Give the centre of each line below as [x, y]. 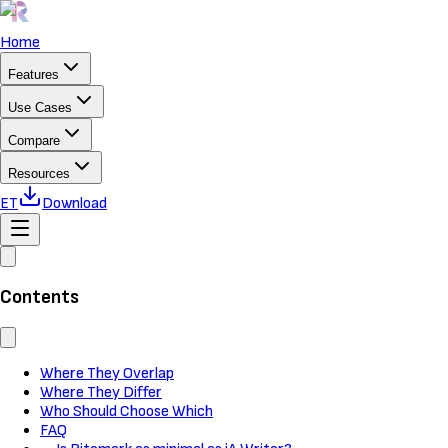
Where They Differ [101, 393]
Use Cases [40, 107]
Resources [39, 173]
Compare [34, 140]
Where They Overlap [107, 374]
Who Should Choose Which [126, 412]
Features [33, 74]
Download [74, 203]
